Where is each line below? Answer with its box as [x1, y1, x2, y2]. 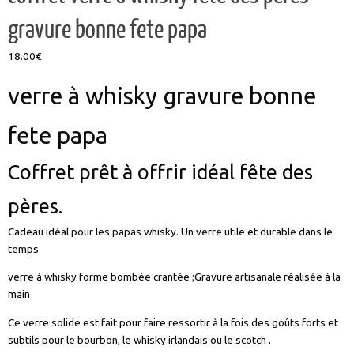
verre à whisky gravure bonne [8, 81, 316, 109]
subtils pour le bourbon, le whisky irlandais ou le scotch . [8, 333, 271, 346]
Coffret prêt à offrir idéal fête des [8, 160, 313, 183]
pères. [8, 194, 62, 217]
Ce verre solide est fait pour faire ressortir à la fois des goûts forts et [8, 315, 338, 329]
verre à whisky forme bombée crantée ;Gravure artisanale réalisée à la [8, 270, 341, 283]
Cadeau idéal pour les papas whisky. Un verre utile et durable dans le [8, 224, 333, 238]
